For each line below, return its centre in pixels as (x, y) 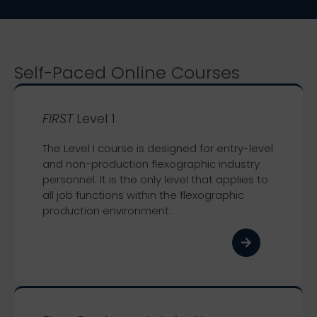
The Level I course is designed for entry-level (158, 148)
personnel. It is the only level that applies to (155, 179)
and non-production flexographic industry (151, 164)
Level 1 (94, 119)
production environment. (108, 211)
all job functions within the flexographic (143, 195)
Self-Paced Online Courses (127, 73)
